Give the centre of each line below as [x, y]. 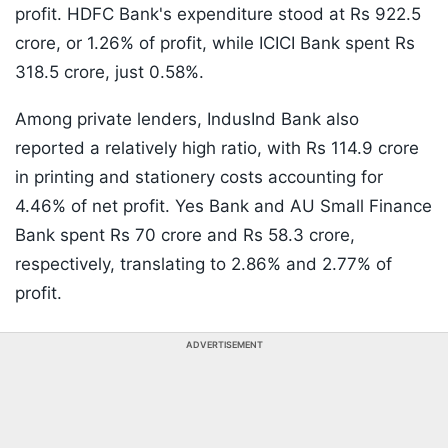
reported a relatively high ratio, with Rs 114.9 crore [217, 148]
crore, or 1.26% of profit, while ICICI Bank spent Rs [215, 43]
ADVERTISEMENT [224, 345]
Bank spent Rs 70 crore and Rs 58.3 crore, [185, 235]
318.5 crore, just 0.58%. [109, 72]
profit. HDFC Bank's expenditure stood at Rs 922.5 [218, 14]
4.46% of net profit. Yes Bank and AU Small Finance [223, 206]
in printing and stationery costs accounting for [199, 177]
